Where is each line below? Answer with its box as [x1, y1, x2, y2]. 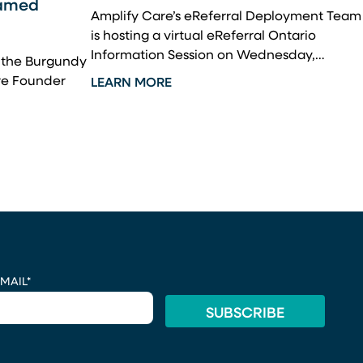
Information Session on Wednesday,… [91, 49, 325, 63]
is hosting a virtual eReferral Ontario [91, 30, 316, 44]
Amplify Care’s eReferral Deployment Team [91, 11, 361, 24]
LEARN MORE [91, 77, 172, 91]
